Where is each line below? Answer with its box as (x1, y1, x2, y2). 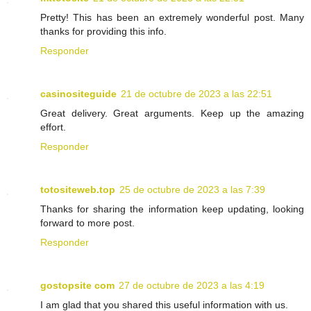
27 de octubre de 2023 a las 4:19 (119, 280, 264, 292)
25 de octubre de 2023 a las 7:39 (119, 184, 265, 196)
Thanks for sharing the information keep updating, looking (40, 203, 304, 215)
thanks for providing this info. (40, 26, 167, 37)
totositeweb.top (40, 184, 115, 196)
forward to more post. (40, 217, 135, 229)
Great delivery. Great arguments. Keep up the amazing (40, 108, 304, 119)
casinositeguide (40, 88, 117, 100)
